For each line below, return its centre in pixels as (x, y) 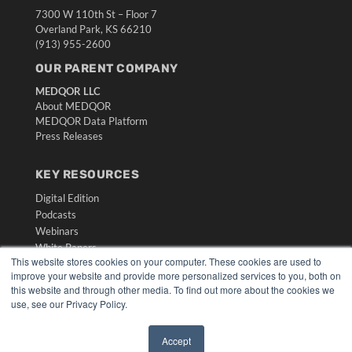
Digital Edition (67, 198)
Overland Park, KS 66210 (93, 29)
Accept (176, 341)
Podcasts (55, 214)
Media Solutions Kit (79, 313)
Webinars (57, 231)
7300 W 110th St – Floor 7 (96, 14)
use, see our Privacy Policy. (69, 304)
